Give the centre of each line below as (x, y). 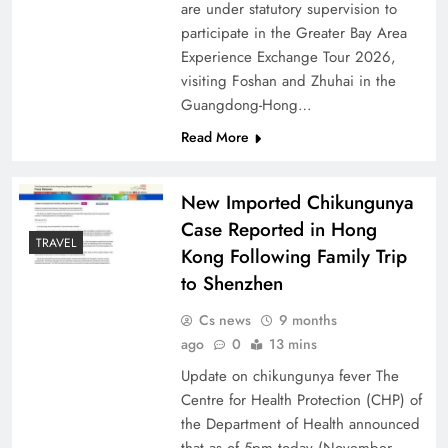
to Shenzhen (231, 283)
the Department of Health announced (300, 424)
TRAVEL (56, 243)
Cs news (224, 320)
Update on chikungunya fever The (289, 376)
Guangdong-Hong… (246, 105)
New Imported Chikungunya (297, 202)
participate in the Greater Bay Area (293, 33)
